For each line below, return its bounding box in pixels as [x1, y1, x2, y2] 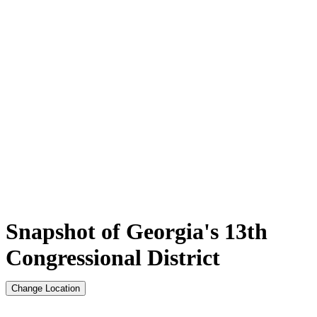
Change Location [11, 282, 80, 294]
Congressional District [6, 244, 220, 270]
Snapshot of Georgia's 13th [6, 218, 267, 244]
